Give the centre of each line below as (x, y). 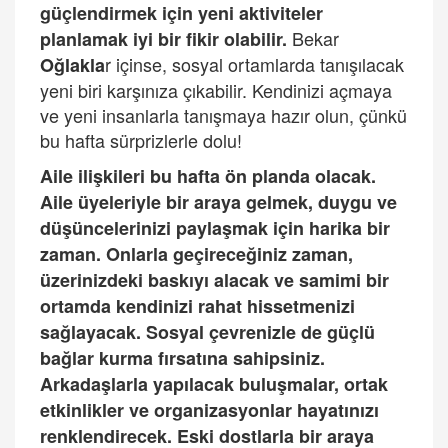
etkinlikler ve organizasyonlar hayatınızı (209, 410)
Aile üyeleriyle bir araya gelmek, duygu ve (218, 202)
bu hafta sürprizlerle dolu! (141, 140)
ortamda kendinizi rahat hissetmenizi (197, 306)
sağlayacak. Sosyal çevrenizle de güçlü (207, 332)
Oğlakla (72, 65)
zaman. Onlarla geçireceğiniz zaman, (196, 254)
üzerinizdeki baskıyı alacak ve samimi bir (214, 280)
